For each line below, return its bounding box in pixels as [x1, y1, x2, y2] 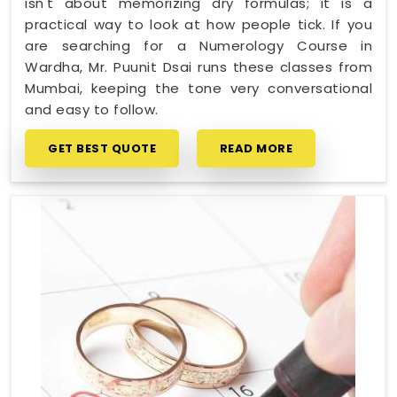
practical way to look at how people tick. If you [25, 14, 372, 34]
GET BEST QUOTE [48, 139, 156, 157]
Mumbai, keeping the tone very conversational [25, 78, 372, 97]
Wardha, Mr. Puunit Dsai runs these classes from [25, 57, 372, 76]
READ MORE [219, 139, 292, 157]
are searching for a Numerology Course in [25, 35, 372, 55]
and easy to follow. [25, 99, 159, 119]
